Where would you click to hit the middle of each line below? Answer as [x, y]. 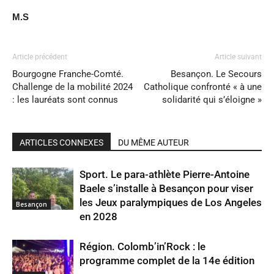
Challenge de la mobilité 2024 [72, 87]
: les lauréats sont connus [65, 100]
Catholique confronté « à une [203, 87]
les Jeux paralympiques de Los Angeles [171, 203]
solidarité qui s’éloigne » [212, 100]
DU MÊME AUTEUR [154, 143]
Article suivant [238, 57]
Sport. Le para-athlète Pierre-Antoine [165, 175]
